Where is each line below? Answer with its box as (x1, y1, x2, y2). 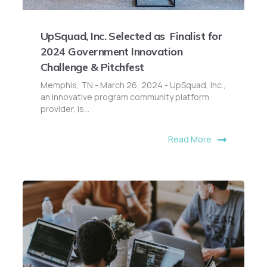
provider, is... (41, 103, 90, 114)
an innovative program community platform (41, 91, 210, 103)
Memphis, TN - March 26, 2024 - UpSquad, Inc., (41, 79, 226, 91)
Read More (167, 133, 212, 145)
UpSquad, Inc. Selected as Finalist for (41, 29, 222, 43)
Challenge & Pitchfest (41, 60, 144, 74)
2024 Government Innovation (41, 44, 182, 58)
